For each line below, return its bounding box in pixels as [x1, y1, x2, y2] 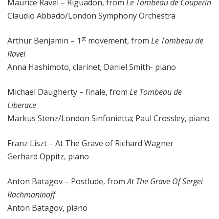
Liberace [7, 100, 36, 111]
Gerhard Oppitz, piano [7, 151, 89, 162]
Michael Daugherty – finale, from [7, 87, 128, 98]
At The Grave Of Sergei [127, 176, 203, 187]
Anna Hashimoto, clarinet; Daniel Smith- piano [7, 62, 176, 73]
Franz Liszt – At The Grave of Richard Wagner [7, 138, 174, 149]
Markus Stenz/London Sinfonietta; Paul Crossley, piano [7, 113, 210, 124]
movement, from [88, 35, 149, 46]
